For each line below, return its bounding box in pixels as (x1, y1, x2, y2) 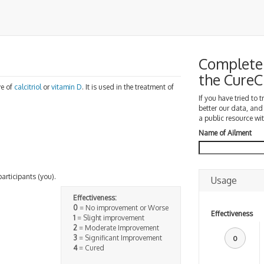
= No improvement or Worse (77, 203, 169, 212)
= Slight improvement (75, 213, 144, 222)
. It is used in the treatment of (82, 82, 174, 91)
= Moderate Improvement (77, 223, 159, 232)
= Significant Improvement (77, 233, 162, 242)
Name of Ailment (198, 128, 252, 137)
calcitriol (14, 82, 41, 91)
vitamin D (51, 82, 82, 91)
